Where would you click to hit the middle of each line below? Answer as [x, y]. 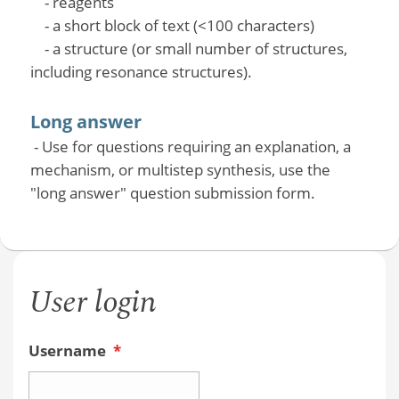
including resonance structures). [141, 72]
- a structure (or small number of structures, [188, 49]
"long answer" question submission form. [172, 193]
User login [92, 302]
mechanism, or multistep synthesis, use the [180, 170]
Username [69, 350]
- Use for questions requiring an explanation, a [190, 147]
